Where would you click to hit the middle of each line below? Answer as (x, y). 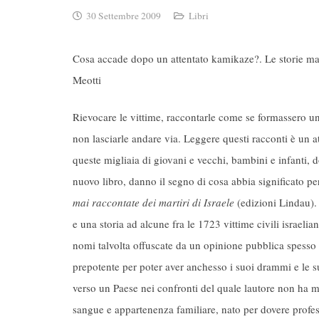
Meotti (87, 79)
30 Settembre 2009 (124, 15)
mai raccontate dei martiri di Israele (155, 202)
